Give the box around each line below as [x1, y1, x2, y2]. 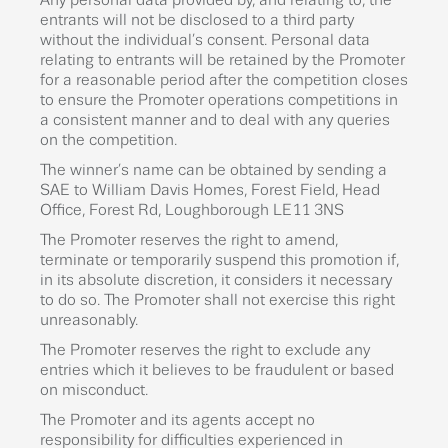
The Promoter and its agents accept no [40, 411, 315, 429]
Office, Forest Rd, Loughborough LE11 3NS [40, 201, 344, 219]
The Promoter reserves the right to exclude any [40, 341, 370, 359]
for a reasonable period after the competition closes [40, 71, 408, 89]
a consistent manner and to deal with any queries [40, 111, 390, 129]
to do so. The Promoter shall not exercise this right [40, 291, 395, 309]
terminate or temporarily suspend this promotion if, [40, 251, 399, 269]
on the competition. [40, 131, 177, 149]
